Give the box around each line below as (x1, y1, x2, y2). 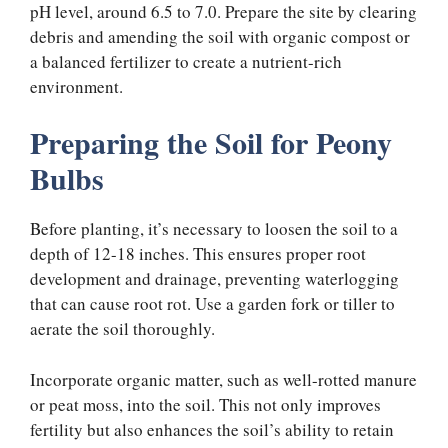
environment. (30, 74, 123, 98)
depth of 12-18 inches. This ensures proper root (30, 242, 366, 266)
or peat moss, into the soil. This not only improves (30, 392, 381, 416)
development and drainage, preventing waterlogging (30, 267, 399, 291)
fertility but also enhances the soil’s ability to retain (30, 417, 394, 441)
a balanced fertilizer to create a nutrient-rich (30, 49, 342, 73)
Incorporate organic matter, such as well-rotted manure (30, 367, 417, 391)
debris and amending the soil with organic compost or (30, 24, 410, 48)
